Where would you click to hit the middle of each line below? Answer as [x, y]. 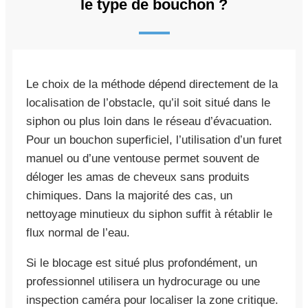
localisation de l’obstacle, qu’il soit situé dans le [148, 102]
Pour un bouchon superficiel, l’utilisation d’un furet [154, 140]
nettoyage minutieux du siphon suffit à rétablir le [149, 214]
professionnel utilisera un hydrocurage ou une [143, 281]
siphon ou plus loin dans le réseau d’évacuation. [149, 121]
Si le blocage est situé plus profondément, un [142, 263]
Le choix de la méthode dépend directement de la [152, 84]
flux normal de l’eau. [78, 232]
